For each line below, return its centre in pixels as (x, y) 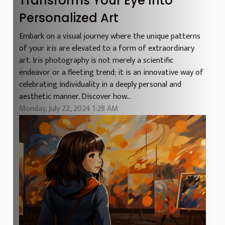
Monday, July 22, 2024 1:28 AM (69, 108)
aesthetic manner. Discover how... (75, 96)
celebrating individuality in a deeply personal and (100, 84)
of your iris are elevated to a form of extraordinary (107, 48)
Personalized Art (69, 18)
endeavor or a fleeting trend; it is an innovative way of (111, 72)
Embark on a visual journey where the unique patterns (110, 36)
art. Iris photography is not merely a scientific (96, 60)
